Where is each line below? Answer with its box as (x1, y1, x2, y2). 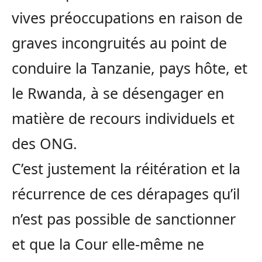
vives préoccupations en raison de (12, 7, 243, 27)
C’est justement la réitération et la (12, 158, 240, 178)
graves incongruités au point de (12, 32, 227, 53)
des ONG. (12, 133, 77, 153)
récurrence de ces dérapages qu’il (12, 183, 240, 204)
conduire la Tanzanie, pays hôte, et (12, 57, 247, 78)
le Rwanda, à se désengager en (12, 82, 224, 103)
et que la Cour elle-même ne (12, 233, 204, 254)
